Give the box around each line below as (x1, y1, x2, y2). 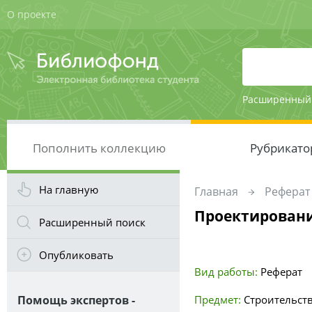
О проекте (7, 8, 56, 21)
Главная (194, 184, 238, 199)
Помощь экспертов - (17, 292, 135, 308)
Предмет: (194, 292, 241, 306)
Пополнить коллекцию (32, 140, 166, 156)
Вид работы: (194, 265, 258, 279)
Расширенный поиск (39, 215, 146, 229)
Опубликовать (39, 248, 114, 262)
